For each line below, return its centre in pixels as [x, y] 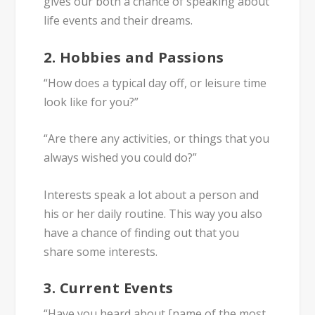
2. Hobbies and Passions [134, 57]
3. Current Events [109, 288]
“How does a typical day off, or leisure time [155, 83]
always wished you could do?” [121, 158]
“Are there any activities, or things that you [157, 139]
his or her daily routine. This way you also [153, 213]
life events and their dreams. [118, 20]
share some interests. [101, 251]
